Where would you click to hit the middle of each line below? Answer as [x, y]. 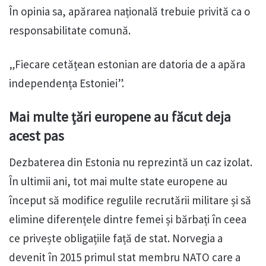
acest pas [37, 136]
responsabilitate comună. [70, 31]
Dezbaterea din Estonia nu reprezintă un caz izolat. [131, 162]
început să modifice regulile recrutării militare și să [130, 200]
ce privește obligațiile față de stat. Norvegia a [116, 238]
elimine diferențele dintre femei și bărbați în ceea [128, 219]
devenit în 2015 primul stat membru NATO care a [125, 257]
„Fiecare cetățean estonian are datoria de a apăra [127, 64]
